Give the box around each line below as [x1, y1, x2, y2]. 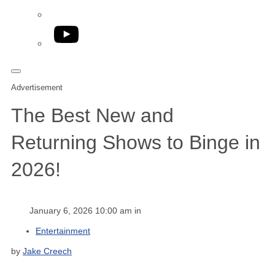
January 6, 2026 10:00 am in [29, 205, 141, 215]
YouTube [53, 23, 93, 34]
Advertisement [11, 83, 63, 92]
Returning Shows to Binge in [11, 131, 260, 154]
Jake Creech [23, 246, 72, 256]
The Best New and [11, 104, 174, 127]
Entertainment [36, 225, 90, 236]
